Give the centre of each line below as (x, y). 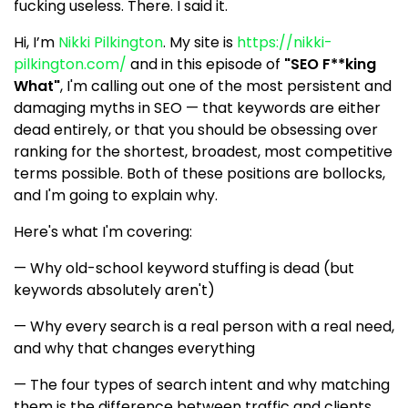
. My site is (200, 43)
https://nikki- (285, 43)
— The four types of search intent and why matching (202, 385)
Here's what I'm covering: (103, 232)
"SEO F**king (330, 65)
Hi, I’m (36, 43)
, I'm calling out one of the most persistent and (226, 87)
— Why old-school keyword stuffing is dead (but (184, 269)
